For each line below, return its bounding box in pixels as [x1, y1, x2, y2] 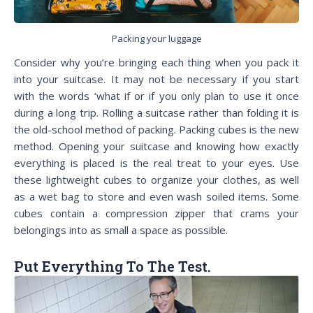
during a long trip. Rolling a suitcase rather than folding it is [14, 105, 299, 120]
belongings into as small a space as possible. [14, 223, 228, 238]
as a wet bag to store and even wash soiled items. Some [14, 189, 299, 204]
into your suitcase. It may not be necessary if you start [14, 72, 299, 87]
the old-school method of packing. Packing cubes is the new [14, 122, 299, 137]
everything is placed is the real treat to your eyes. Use [14, 156, 299, 170]
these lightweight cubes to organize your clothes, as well [14, 173, 299, 187]
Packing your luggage [111, 32, 202, 45]
